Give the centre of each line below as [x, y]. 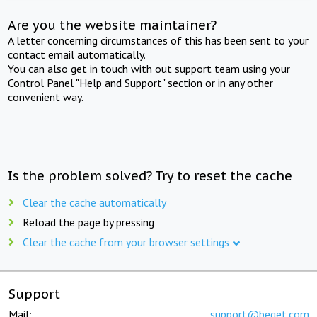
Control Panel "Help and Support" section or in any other [141, 82]
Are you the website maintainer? [113, 25]
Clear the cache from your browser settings [126, 242]
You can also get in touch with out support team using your [149, 68]
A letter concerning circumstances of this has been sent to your [158, 40]
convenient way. [46, 97]
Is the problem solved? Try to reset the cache [150, 175]
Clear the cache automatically [94, 202]
